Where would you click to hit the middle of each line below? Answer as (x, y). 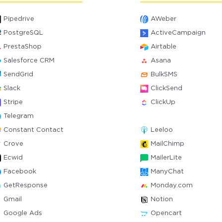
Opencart (166, 213)
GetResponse (26, 186)
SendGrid (19, 75)
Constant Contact (34, 130)
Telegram (19, 116)
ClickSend (166, 88)
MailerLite (166, 158)
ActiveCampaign (178, 33)
